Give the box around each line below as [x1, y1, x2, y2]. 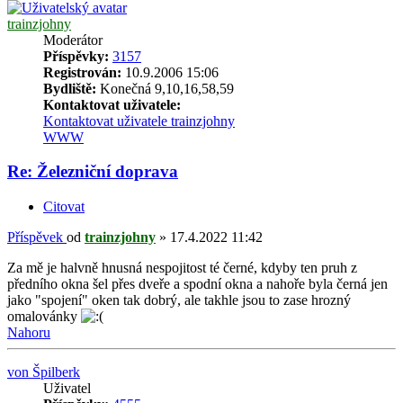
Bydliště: [43, 80, 96, 96]
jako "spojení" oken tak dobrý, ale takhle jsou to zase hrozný [7, 292, 351, 309]
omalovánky [7, 309, 81, 325]
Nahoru [7, 325, 50, 341]
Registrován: [43, 64, 121, 80]
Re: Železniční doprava [7, 162, 178, 182]
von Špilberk [7, 364, 80, 381]
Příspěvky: [43, 48, 109, 64]
